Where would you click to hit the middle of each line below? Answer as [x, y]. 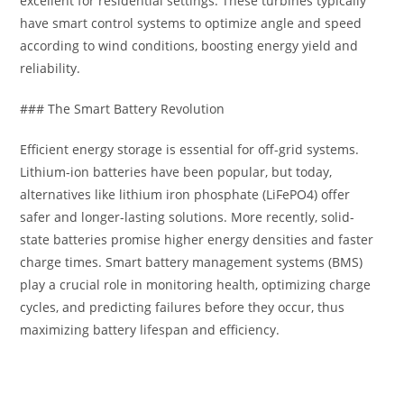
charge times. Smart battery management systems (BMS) [192, 262]
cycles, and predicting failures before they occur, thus [183, 307]
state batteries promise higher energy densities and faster [197, 239]
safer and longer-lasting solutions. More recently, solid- [188, 217]
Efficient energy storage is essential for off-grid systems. [190, 149]
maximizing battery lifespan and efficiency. [150, 330]
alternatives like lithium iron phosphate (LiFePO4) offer [185, 194]
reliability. [50, 68]
